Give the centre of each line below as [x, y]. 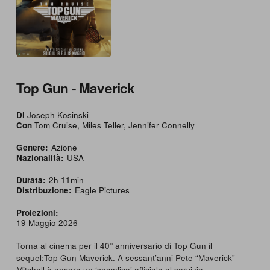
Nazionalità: [40, 157]
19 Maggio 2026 [47, 222]
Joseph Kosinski [56, 115]
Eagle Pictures [102, 190]
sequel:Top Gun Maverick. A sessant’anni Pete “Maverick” [125, 257]
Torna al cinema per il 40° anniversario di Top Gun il [114, 245]
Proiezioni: [37, 212]
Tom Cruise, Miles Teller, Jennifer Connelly [113, 125]
